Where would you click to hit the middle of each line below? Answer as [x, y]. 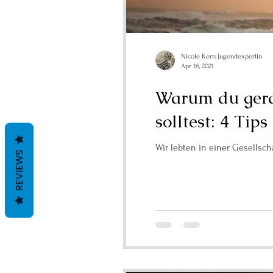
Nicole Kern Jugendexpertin [222, 56]
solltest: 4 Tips [211, 121]
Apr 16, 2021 [197, 66]
